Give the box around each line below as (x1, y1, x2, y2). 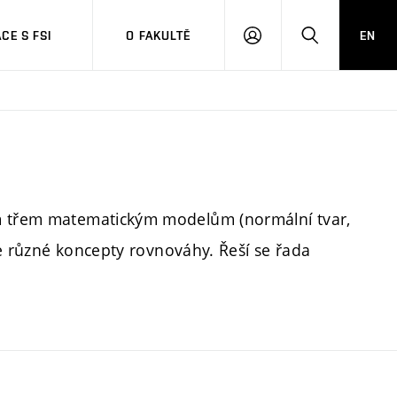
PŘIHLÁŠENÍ (251, 35, 323, 50)
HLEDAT (308, 35, 355, 50)
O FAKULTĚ (126, 27, 191, 43)
